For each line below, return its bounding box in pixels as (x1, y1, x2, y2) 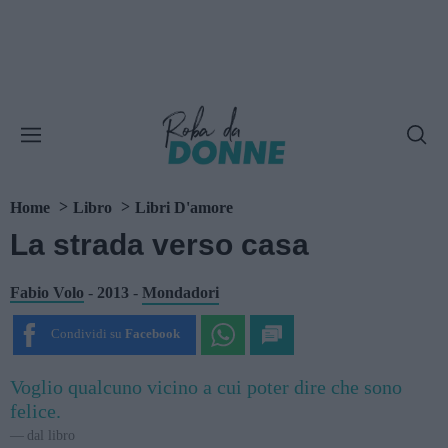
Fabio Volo (10, 283, 84, 301)
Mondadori (142, 283, 219, 301)
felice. (10, 399, 61, 422)
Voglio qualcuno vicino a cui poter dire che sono (10, 375, 402, 398)
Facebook (124, 327, 180, 341)
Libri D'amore (135, 199, 233, 216)
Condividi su (50, 327, 122, 341)
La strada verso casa (10, 228, 309, 261)
